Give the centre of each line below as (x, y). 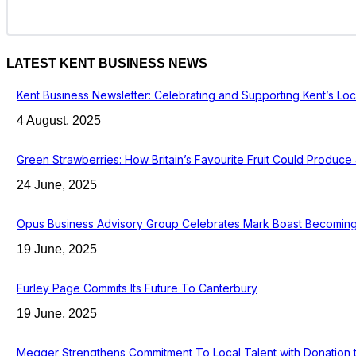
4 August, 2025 (59, 120)
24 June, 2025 (57, 184)
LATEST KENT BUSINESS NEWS (107, 63)
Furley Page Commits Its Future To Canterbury (137, 288)
